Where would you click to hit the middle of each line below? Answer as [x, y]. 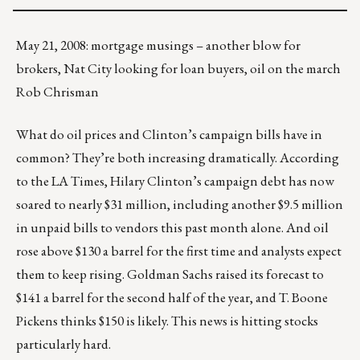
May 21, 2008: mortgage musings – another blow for [158, 45]
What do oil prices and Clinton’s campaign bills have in [169, 135]
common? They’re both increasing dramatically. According [178, 158]
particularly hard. [63, 344]
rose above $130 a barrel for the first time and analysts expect [179, 251]
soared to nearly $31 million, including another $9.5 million [180, 205]
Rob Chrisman [57, 92]
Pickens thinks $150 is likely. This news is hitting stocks [167, 321]
